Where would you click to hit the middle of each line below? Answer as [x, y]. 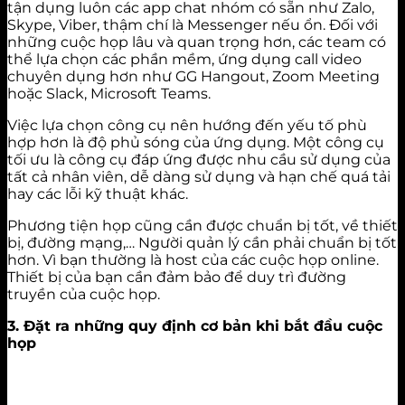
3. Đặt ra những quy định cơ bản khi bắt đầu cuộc [195, 325]
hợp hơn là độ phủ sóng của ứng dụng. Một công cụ [196, 142]
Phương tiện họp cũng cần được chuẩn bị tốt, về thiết [202, 225]
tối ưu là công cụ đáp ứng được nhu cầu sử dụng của [199, 159]
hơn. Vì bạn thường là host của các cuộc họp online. [193, 259]
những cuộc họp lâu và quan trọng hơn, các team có [197, 42]
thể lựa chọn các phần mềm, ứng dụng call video [184, 59]
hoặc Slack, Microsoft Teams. [109, 93]
